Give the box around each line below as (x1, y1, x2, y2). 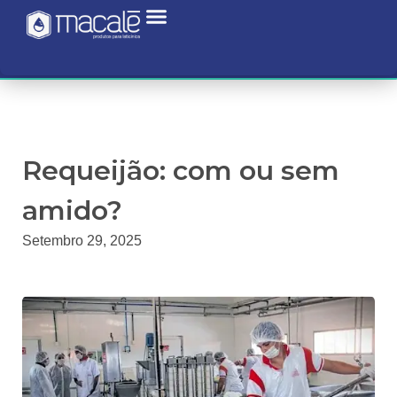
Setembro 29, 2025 (22, 233, 142, 248)
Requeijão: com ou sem (22, 154, 339, 187)
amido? (22, 194, 122, 227)
